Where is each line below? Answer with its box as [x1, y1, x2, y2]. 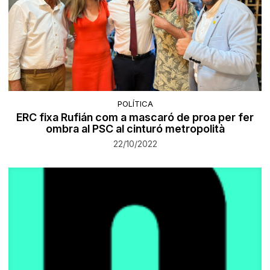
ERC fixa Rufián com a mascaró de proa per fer [16, 110, 254, 124]
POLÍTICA [117, 98, 153, 108]
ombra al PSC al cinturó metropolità [45, 122, 225, 135]
